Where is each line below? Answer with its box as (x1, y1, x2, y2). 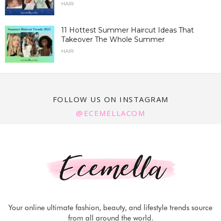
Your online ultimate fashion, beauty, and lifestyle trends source (8, 203, 213, 212)
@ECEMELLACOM (76, 108, 145, 118)
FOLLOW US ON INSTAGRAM (52, 94, 169, 104)
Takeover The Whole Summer (61, 35, 165, 44)
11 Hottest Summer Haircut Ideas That (61, 25, 194, 35)
